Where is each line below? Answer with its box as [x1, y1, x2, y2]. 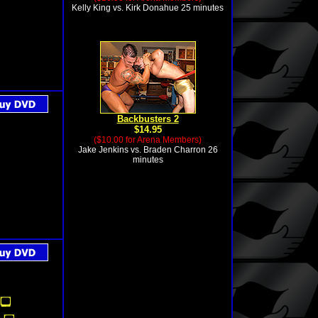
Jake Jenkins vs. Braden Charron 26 [77, 145, 218, 155]
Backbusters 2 [116, 114, 179, 124]
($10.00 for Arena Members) [94, 135, 202, 145]
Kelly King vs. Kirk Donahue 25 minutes [72, 3, 224, 13]
